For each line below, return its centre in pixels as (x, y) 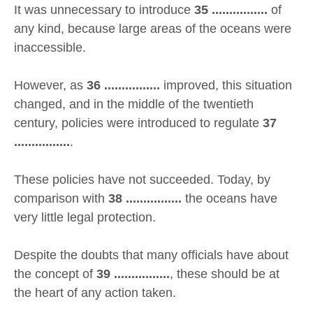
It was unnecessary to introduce (104, 10)
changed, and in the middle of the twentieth (134, 104)
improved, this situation (228, 86)
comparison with (61, 199)
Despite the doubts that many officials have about (151, 255)
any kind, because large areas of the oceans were (153, 29)
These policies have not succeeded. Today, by (142, 180)
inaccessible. (50, 48)
